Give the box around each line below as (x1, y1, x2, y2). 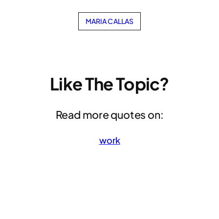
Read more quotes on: (55, 108, 164, 122)
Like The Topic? (50, 73, 169, 95)
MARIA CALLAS (85, 16, 134, 25)
